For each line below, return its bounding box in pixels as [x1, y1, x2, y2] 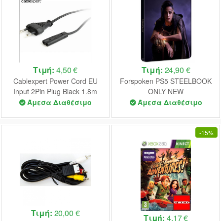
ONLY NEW [148, 86, 184, 97]
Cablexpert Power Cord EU [13, 76, 98, 86]
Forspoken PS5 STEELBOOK [120, 76, 212, 86]
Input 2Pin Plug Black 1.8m [13, 86, 97, 97]
